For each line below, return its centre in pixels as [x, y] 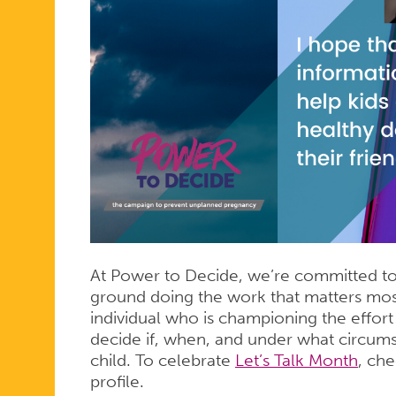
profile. [117, 381]
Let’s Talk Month [296, 360]
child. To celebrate [162, 360]
